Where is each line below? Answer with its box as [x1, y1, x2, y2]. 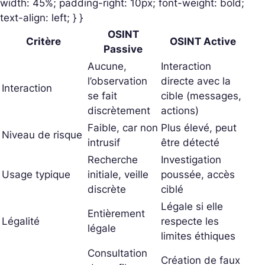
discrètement [88, 104, 150, 117]
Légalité [2, 215, 40, 227]
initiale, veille [88, 168, 148, 180]
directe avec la [161, 75, 231, 87]
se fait [88, 89, 117, 102]
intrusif [88, 136, 120, 148]
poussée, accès [161, 168, 235, 180]
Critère [26, 35, 61, 47]
